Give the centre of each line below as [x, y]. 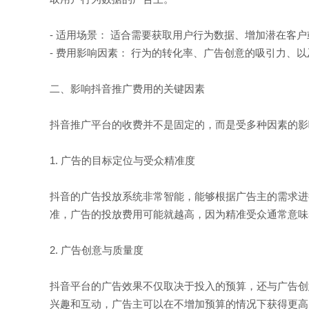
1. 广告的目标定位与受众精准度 [122, 160]
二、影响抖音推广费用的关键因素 [127, 89]
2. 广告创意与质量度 [97, 250]
